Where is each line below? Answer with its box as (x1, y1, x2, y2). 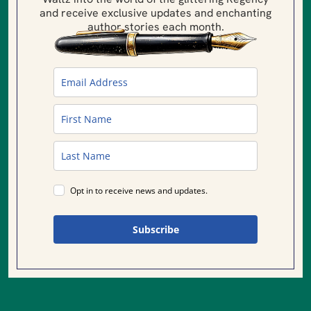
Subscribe (132, 223, 179, 237)
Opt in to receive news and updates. (70, 185, 208, 197)
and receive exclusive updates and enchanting (40, 5, 271, 20)
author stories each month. (87, 19, 224, 34)
